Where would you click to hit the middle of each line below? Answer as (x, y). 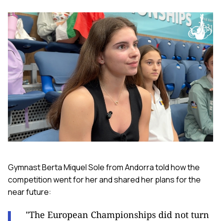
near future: (30, 192)
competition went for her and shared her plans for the (104, 180)
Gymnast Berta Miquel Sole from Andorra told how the (104, 167)
